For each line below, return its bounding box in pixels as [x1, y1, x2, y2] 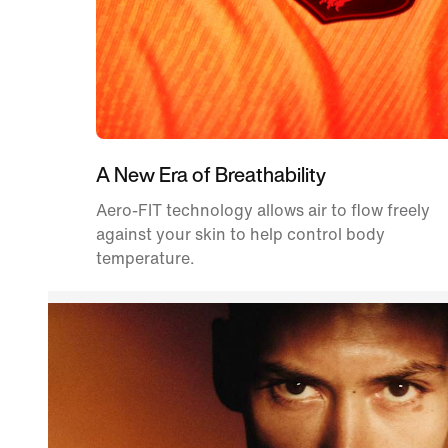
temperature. [96, 249, 195, 267]
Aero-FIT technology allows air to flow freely [96, 201, 430, 219]
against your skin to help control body [96, 225, 385, 243]
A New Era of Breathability [96, 159, 326, 189]
